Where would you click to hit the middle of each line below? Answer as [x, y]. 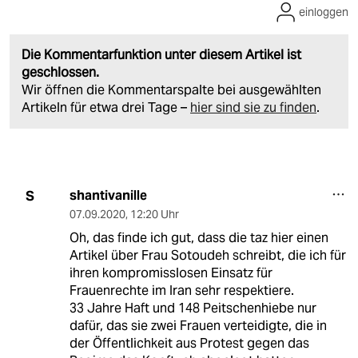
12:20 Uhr [154, 215]
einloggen [324, 12]
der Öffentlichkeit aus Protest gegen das [189, 344]
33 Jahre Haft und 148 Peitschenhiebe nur [193, 308]
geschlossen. [60, 73]
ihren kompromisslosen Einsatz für [171, 273]
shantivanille [108, 196]
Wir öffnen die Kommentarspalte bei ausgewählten [171, 90]
